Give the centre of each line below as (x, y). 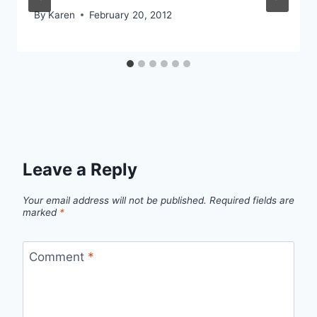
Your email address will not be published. (115, 200)
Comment (58, 257)
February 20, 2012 (131, 15)
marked (41, 212)
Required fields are (252, 200)
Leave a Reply (80, 169)
